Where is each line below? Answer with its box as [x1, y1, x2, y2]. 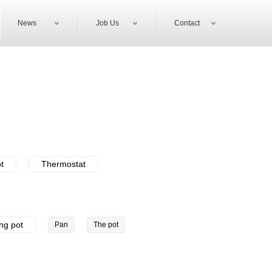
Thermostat [41, 159, 86, 169]
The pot [93, 220, 118, 229]
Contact [174, 19, 200, 27]
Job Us [96, 19, 119, 27]
